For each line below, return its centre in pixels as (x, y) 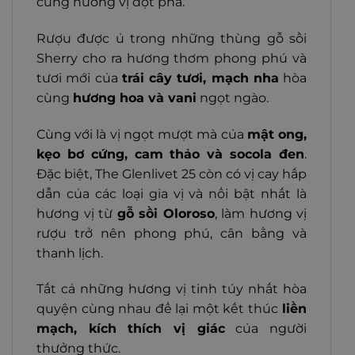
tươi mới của (79, 78)
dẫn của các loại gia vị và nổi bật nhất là (172, 193)
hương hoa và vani (135, 97)
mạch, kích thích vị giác (131, 329)
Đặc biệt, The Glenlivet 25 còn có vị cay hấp (172, 174)
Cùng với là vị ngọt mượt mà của (142, 134)
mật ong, (277, 134)
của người (266, 329)
